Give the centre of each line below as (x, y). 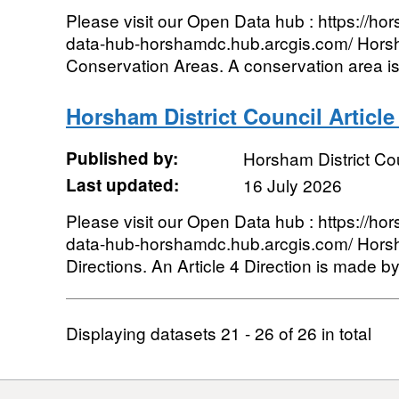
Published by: (122, 158)
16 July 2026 (292, 185)
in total (344, 333)
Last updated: (122, 185)
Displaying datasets (143, 333)
